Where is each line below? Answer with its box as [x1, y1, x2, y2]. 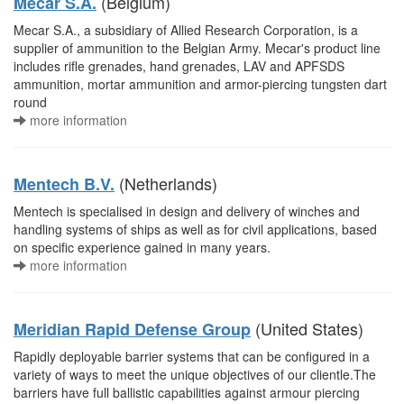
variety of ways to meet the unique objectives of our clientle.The [14, 365, 376, 383]
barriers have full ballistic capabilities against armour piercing [14, 383, 360, 401]
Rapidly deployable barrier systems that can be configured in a [14, 347, 370, 365]
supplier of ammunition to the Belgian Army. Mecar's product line [14, 39, 381, 57]
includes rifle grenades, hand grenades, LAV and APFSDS [14, 57, 344, 75]
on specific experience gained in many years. [14, 238, 271, 256]
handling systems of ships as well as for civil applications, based [14, 220, 377, 238]
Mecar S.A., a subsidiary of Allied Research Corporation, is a [14, 21, 358, 39]
